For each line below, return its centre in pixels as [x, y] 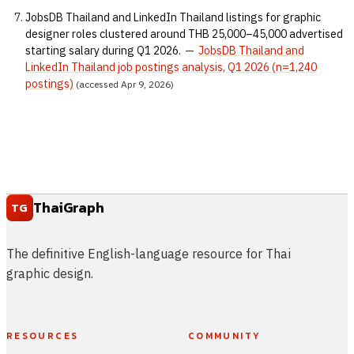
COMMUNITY [225, 336]
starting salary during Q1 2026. [103, 51]
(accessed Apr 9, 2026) [124, 85]
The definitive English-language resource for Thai [149, 254]
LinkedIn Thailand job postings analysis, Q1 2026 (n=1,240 [171, 68]
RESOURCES [43, 336]
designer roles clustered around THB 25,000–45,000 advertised [184, 34]
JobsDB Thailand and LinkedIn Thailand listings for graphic [173, 18]
